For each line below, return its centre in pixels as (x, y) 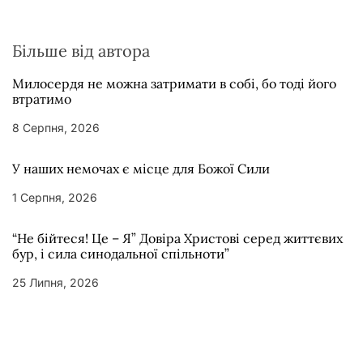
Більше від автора (81, 51)
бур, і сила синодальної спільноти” (121, 254)
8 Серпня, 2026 (56, 128)
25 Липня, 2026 (56, 282)
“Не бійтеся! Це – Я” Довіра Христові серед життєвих (177, 238)
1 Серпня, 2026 (55, 197)
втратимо (42, 99)
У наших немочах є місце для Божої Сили (141, 169)
